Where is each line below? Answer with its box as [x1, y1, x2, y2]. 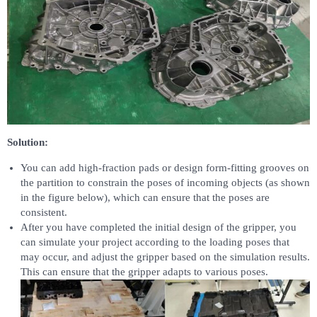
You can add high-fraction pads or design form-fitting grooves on [20, 162, 309, 174]
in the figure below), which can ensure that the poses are [20, 192, 270, 204]
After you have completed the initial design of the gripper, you [20, 221, 296, 234]
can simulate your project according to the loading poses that [20, 236, 289, 248]
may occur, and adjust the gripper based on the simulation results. [20, 251, 310, 263]
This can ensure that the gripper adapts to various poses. [20, 266, 268, 278]
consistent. [20, 207, 67, 219]
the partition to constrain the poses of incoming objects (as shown [20, 177, 310, 189]
